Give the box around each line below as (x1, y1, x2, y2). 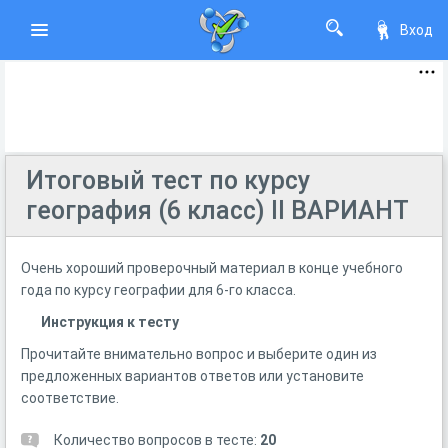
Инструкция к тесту (41, 314, 179, 330)
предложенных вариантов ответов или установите (21, 368, 364, 384)
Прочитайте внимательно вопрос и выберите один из (21, 346, 377, 362)
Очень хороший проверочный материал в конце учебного (21, 260, 403, 276)
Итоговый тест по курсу (26, 166, 310, 195)
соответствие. (21, 390, 119, 406)
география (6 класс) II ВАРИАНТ (26, 196, 409, 225)
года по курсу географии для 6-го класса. (21, 282, 296, 298)
